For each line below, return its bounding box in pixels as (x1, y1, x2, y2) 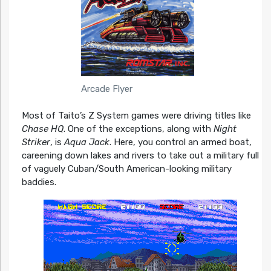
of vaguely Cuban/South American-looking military (21, 163, 232, 175)
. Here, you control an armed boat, (109, 137, 252, 148)
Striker (21, 137, 50, 148)
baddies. (21, 177, 56, 188)
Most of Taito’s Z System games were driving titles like (21, 110, 251, 122)
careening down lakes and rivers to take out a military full (21, 150, 259, 162)
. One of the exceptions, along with (63, 123, 214, 135)
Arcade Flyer (80, 83, 132, 94)
